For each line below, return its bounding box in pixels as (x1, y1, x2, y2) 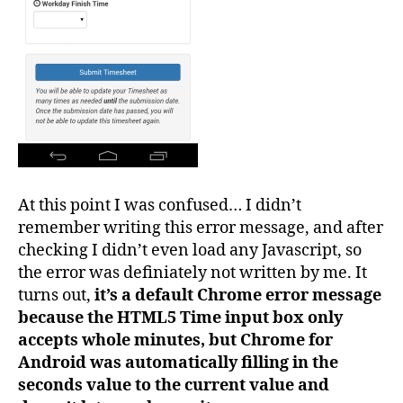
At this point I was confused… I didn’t (18, 195, 301, 216)
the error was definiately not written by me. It (18, 263, 367, 283)
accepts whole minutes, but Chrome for (18, 330, 333, 351)
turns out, (18, 285, 94, 306)
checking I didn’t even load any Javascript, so (18, 240, 362, 261)
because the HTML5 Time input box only (18, 308, 343, 328)
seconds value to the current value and (18, 375, 329, 396)
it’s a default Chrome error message (94, 285, 381, 306)
